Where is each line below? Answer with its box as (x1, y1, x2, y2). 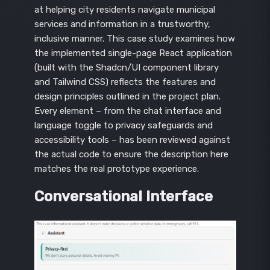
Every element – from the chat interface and (34, 105, 221, 116)
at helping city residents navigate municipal (34, 4, 215, 15)
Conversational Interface (34, 188, 213, 205)
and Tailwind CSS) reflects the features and (34, 77, 216, 87)
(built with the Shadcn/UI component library (34, 62, 219, 73)
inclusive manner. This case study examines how (34, 33, 235, 44)
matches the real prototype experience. (34, 163, 199, 174)
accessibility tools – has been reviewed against (34, 134, 230, 145)
